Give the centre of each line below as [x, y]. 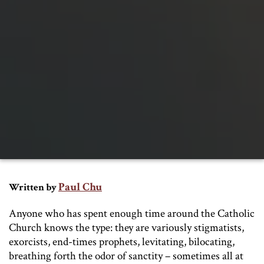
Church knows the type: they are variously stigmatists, [126, 228]
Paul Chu [80, 187]
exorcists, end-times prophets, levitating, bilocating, [122, 242]
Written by [33, 188]
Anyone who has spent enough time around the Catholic [132, 214]
